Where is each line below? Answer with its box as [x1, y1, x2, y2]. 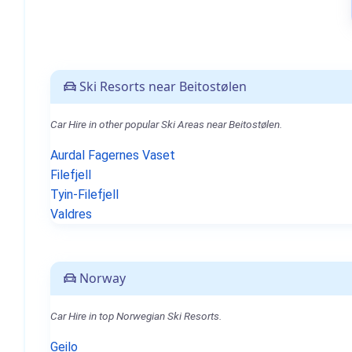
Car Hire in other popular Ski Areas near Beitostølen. [50, 118, 282, 130]
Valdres [50, 207, 92, 222]
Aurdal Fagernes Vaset [50, 148, 175, 163]
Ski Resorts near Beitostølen [76, 78, 247, 95]
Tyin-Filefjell [50, 187, 119, 202]
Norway [76, 269, 126, 287]
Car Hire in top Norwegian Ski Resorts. [50, 310, 222, 322]
